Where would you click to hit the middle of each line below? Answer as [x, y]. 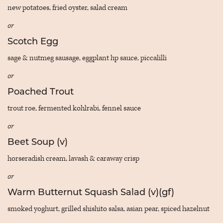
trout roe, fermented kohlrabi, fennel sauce [74, 108]
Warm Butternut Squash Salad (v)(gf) [91, 193]
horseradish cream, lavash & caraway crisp [73, 159]
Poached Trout [41, 92]
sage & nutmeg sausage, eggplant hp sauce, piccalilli [87, 58]
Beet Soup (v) [38, 143]
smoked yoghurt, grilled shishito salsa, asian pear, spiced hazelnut [109, 209]
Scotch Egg [33, 42]
